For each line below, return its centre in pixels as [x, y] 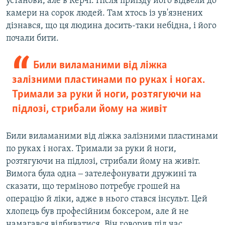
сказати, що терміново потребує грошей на [93, 187]
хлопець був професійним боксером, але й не [97, 212]
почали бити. [32, 39]
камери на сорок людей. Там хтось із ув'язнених [104, 14]
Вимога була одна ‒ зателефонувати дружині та [101, 174]
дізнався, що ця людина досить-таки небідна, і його [111, 26]
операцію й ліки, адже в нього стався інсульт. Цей [107, 199]
